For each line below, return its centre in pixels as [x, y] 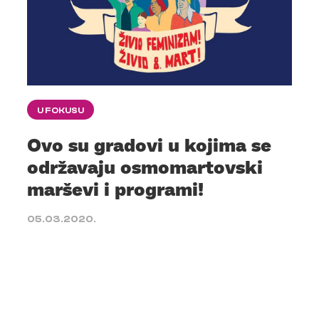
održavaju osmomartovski [145, 167]
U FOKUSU [61, 111]
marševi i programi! [115, 189]
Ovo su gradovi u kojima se [149, 145]
